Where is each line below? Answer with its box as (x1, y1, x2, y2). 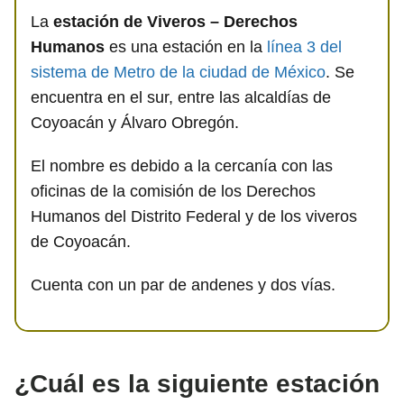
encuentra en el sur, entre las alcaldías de (31, 87, 331, 106)
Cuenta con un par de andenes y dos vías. (31, 275, 335, 294)
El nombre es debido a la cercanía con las (31, 156, 333, 175)
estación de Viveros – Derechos (53, 12, 298, 31)
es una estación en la (105, 37, 267, 56)
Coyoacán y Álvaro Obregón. (31, 113, 239, 132)
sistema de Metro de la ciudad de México (31, 62, 326, 81)
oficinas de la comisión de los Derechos (31, 181, 316, 200)
